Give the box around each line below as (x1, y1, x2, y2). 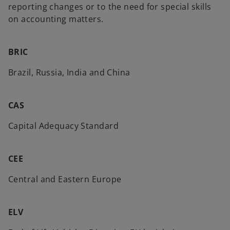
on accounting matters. (8, 13, 104, 25)
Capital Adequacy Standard (8, 120, 119, 131)
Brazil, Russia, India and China (8, 67, 130, 78)
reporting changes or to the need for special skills (8, 1, 212, 12)
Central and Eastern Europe (8, 174, 122, 185)
